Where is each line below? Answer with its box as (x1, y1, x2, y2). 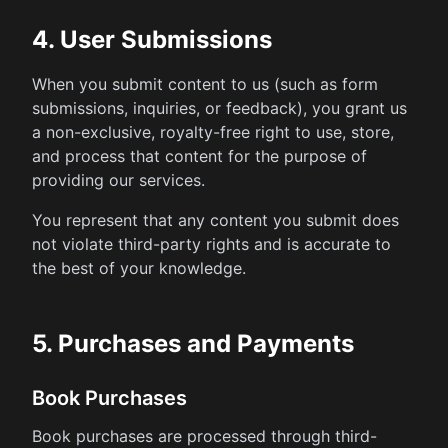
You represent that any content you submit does (32, 210, 399, 230)
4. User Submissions (32, 25, 272, 54)
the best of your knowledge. (32, 258, 246, 278)
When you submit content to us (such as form (32, 74, 378, 94)
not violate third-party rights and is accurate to (32, 234, 391, 254)
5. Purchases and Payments (32, 329, 354, 358)
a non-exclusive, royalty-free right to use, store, (32, 122, 394, 142)
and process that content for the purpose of (32, 146, 367, 166)
